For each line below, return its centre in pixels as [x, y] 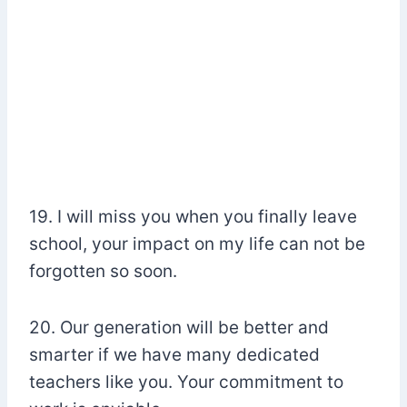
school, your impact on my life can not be [197, 244]
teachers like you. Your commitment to [186, 382]
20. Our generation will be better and [179, 328]
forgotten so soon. [103, 272]
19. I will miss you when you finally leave [193, 217]
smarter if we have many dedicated [174, 355]
